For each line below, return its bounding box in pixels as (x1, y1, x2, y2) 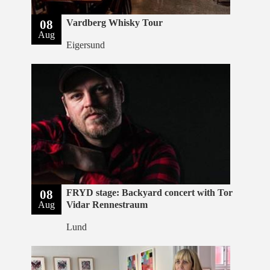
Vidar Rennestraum (66, 199, 148, 210)
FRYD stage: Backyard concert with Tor (66, 187, 233, 198)
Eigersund (66, 40, 105, 51)
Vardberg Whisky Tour (66, 17, 163, 28)
